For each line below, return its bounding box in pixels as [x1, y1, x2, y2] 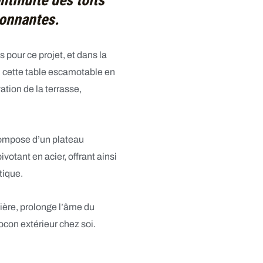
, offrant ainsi [63, 151, 117, 161]
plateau [52, 134, 84, 144]
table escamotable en [25, 67, 115, 77]
